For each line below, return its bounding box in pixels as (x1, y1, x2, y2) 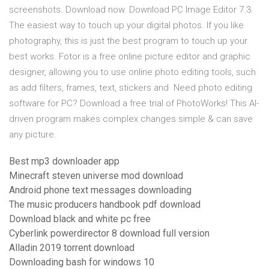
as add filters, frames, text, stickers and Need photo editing (9, 82, 252, 94)
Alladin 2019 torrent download (9, 242, 134, 254)
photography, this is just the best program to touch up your (9, 35, 247, 47)
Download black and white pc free (9, 213, 151, 225)
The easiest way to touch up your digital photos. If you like (9, 20, 244, 31)
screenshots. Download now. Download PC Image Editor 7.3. (9, 4, 253, 16)
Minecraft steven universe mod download (9, 170, 183, 182)
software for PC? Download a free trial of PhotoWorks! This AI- (9, 98, 259, 109)
